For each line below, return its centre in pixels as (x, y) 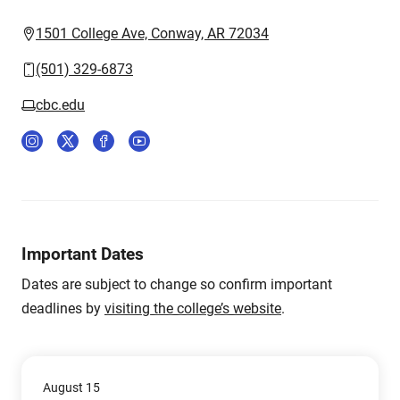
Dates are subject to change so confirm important (177, 284)
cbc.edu (60, 105)
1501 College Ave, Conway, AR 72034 (152, 33)
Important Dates (83, 254)
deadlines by (63, 308)
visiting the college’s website (193, 308)
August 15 (71, 387)
